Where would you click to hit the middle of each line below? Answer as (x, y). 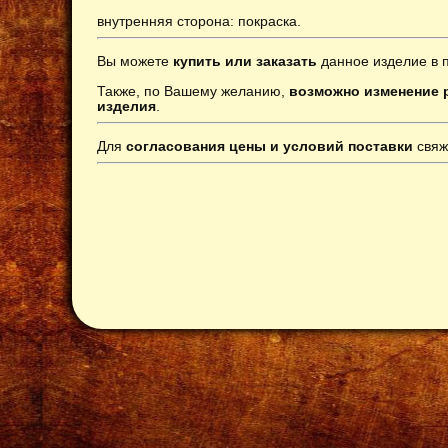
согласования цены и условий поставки (269, 145)
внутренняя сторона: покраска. (199, 20)
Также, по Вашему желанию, (193, 90)
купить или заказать (243, 60)
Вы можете (133, 60)
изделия (126, 105)
